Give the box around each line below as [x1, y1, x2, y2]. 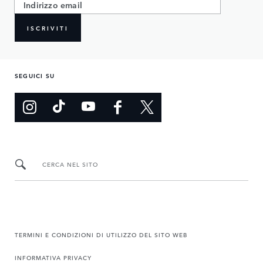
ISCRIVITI [27, 22, 69, 32]
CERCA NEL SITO [42, 159, 98, 169]
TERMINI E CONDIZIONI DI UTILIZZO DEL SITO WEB [15, 229, 187, 239]
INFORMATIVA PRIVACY [15, 252, 92, 262]
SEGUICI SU [15, 70, 55, 80]
